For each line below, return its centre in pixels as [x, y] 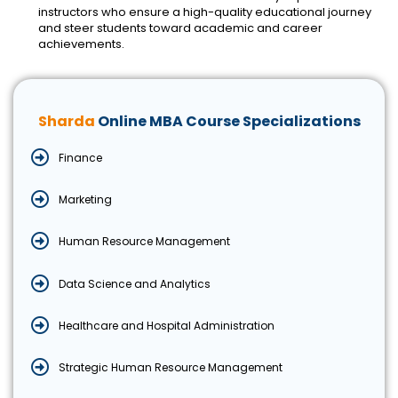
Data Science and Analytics [135, 283]
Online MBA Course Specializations [229, 121]
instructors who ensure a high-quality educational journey [205, 12]
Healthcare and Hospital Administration [167, 325]
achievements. [81, 44]
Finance [81, 157]
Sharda [68, 121]
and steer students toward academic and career [180, 28]
